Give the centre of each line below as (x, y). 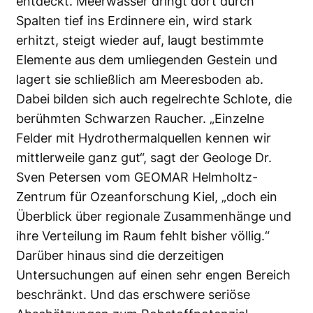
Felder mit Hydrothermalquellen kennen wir (144, 138)
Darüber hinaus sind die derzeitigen (120, 255)
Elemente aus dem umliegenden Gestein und (147, 59)
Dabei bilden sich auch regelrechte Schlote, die (154, 99)
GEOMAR (161, 177)
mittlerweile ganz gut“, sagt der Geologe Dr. (144, 157)
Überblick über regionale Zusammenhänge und (154, 216)
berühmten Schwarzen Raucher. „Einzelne (140, 118)
